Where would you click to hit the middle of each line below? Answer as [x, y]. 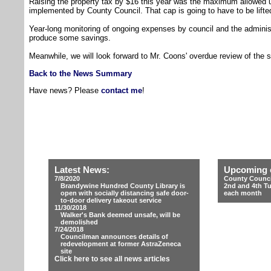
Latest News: [82, 170]
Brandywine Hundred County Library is [123, 186]
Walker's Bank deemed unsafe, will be [120, 215]
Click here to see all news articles [112, 259]
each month [243, 193]
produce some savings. [70, 38]
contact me [122, 90]
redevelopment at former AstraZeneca [121, 244]
